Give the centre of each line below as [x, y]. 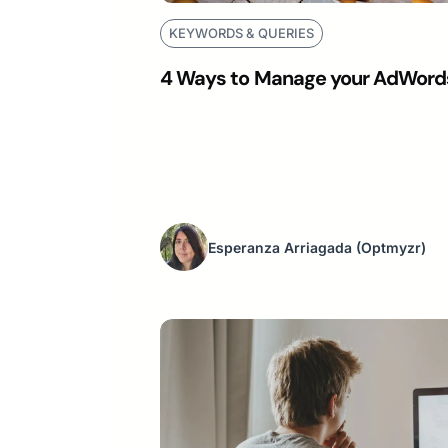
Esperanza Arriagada [280, 247]
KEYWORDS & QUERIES [241, 33]
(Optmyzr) [391, 247]
